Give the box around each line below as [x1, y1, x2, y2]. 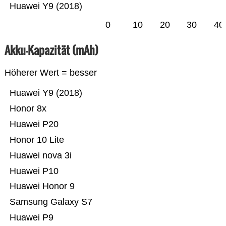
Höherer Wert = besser [4, 68, 97, 78]
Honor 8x [36, 103, 46, 114]
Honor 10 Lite [36, 135, 64, 145]
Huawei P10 [9, 166, 59, 177]
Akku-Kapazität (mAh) [4, 42, 98, 59]
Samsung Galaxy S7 [9, 197, 92, 207]
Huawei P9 [9, 212, 53, 223]
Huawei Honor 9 [9, 181, 75, 192]
